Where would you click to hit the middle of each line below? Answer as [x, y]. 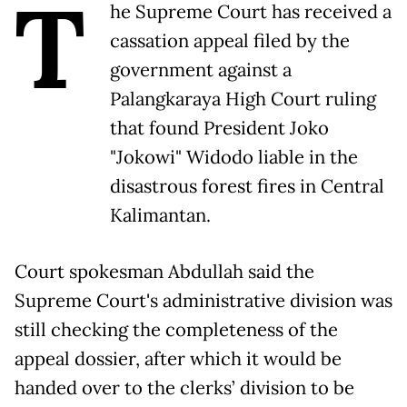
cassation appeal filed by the [230, 41]
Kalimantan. [160, 215]
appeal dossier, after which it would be [178, 359]
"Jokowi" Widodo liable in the [234, 157]
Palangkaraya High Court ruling [243, 99]
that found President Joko [219, 128]
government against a [201, 70]
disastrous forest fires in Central [247, 186]
